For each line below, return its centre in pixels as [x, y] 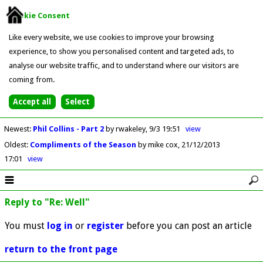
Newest [16, 129]
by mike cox [158, 144]
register [105, 225]
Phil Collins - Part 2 [69, 129]
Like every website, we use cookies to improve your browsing [111, 37]
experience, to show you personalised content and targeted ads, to [121, 51]
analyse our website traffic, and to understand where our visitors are [124, 65]
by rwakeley [125, 129]
